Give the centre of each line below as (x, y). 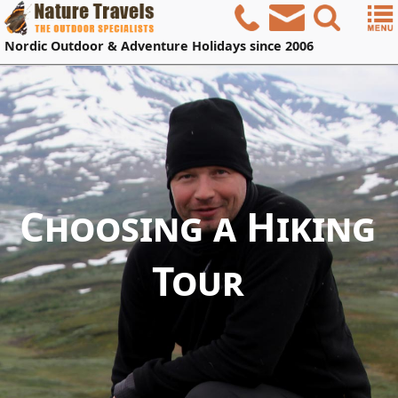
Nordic (28, 45)
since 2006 (280, 45)
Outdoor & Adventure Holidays (148, 45)
